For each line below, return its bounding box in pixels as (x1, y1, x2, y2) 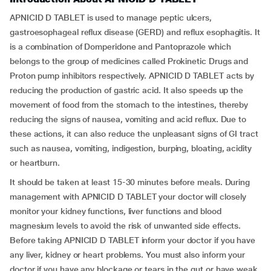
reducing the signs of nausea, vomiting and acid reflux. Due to (10, 114, 247, 124)
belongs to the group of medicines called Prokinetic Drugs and (10, 56, 249, 66)
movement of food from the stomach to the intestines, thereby (10, 100, 249, 109)
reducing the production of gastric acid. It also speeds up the (10, 85, 244, 95)
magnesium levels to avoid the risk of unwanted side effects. (10, 221, 241, 230)
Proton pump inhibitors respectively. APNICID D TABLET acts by (10, 71, 255, 80)
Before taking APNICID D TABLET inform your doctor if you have (10, 235, 256, 245)
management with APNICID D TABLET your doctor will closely (10, 192, 246, 201)
